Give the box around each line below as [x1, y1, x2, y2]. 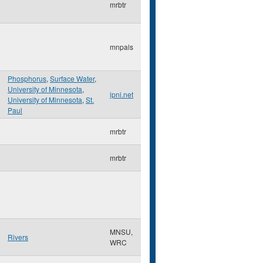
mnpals [110, 42, 133, 52]
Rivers [8, 232, 28, 242]
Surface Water [50, 73, 95, 83]
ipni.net [110, 89, 133, 99]
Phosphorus [8, 73, 46, 83]
